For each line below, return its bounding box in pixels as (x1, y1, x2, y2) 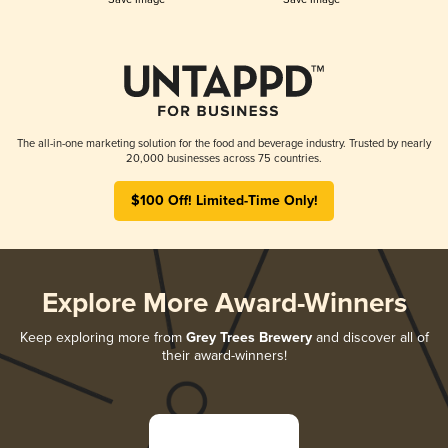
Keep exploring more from (19, 328, 186, 346)
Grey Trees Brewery (185, 328, 312, 347)
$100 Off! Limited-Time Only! (130, 191, 318, 210)
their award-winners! (161, 346, 287, 364)
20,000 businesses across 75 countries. (126, 151, 322, 165)
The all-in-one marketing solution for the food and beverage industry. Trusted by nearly (17, 136, 431, 150)
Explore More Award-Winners (41, 286, 407, 322)
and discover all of (311, 328, 429, 346)
